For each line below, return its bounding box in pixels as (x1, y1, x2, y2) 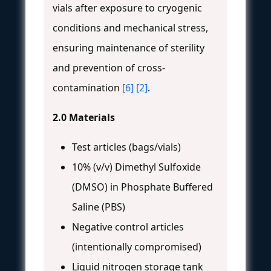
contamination (53, 81, 122, 95)
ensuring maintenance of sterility (53, 41, 204, 55)
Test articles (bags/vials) (72, 140, 181, 154)
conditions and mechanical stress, (53, 21, 208, 35)
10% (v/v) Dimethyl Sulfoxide (72, 160, 201, 174)
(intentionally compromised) (72, 240, 201, 254)
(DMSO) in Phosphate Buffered (72, 180, 213, 194)
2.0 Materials (53, 111, 115, 125)
